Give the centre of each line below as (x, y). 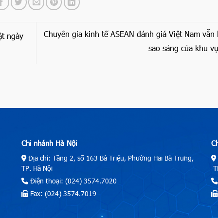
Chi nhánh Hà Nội (49, 143)
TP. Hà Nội (37, 168)
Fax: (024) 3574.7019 (62, 193)
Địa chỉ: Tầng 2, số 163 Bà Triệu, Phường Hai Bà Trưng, (110, 158)
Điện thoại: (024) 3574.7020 (73, 181)
